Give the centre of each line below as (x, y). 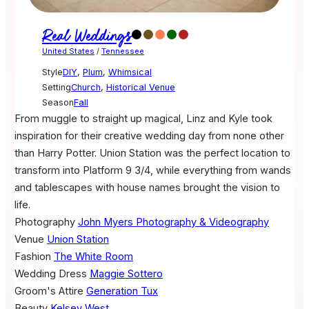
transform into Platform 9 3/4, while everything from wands (152, 171)
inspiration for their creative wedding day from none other (149, 136)
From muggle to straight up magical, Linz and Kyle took (143, 119)
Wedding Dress (50, 274)
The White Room (93, 257)
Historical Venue (140, 88)
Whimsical (130, 72)
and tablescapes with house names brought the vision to (147, 188)
